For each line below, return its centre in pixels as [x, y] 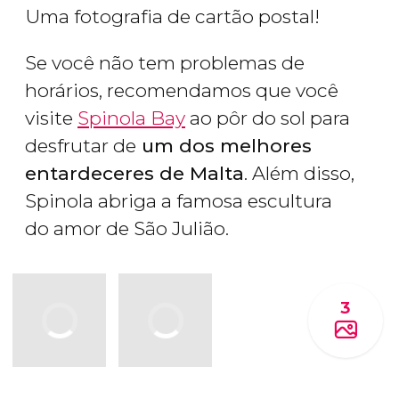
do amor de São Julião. [127, 229]
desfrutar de [81, 146]
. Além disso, [299, 174]
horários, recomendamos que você [182, 91]
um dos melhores [224, 146]
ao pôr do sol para [268, 118]
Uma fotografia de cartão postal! [172, 17]
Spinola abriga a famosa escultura [179, 201]
